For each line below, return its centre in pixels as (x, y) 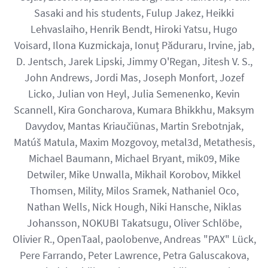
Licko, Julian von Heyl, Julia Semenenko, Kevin (134, 94)
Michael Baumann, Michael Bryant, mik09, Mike (134, 158)
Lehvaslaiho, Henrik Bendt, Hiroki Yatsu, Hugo (134, 29)
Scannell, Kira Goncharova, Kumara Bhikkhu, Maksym (134, 110)
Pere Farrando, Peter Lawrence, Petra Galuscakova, (134, 255)
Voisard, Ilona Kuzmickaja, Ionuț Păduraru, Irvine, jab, (134, 45)
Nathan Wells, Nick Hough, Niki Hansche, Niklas (134, 207)
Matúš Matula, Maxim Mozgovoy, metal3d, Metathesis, (134, 142)
